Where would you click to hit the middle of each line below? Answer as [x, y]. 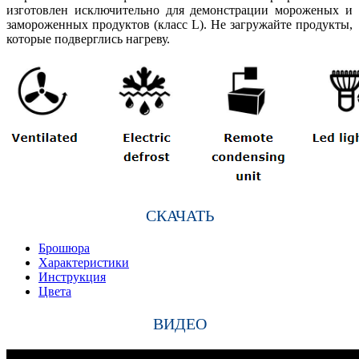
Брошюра [64, 248]
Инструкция [72, 276]
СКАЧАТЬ [179, 215]
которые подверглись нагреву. [88, 38]
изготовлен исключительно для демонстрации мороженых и [179, 10]
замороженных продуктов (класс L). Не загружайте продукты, [179, 24]
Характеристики [84, 262]
